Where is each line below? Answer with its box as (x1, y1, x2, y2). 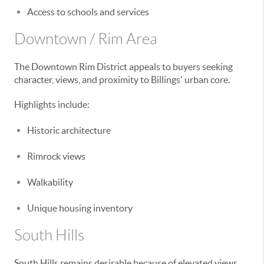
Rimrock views (27, 151, 85, 161)
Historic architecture (27, 125, 111, 136)
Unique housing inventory (27, 203, 133, 213)
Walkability (27, 177, 73, 187)
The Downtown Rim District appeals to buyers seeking (14, 61, 233, 72)
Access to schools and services (27, 6, 149, 17)
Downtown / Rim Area (14, 31, 157, 47)
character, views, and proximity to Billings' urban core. (14, 74, 230, 85)
